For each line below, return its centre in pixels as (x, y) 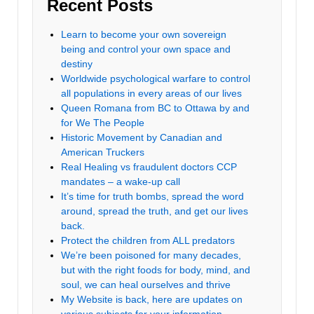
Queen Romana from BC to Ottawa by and (155, 108)
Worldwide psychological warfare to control (156, 78)
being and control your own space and (146, 49)
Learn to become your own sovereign (144, 34)
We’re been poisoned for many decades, (151, 255)
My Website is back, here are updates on (152, 299)
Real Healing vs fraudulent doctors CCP (149, 166)
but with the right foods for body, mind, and (156, 269)
